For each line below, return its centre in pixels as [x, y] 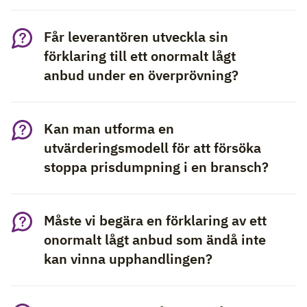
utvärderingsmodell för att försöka [152, 148]
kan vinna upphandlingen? [128, 259]
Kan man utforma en [109, 128]
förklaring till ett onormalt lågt [140, 56]
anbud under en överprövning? [141, 75]
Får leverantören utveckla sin [136, 37]
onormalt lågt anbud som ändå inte [155, 240]
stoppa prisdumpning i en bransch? [156, 167]
